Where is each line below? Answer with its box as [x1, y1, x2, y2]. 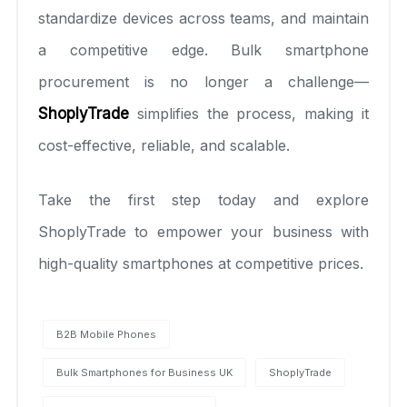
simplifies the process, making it [129, 104, 369, 123]
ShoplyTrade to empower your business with [38, 222, 369, 241]
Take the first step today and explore [38, 190, 369, 209]
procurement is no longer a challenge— [38, 72, 369, 91]
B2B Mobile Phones [56, 327, 156, 341]
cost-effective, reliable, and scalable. [38, 135, 290, 154]
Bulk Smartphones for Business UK [56, 365, 233, 379]
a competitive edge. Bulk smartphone [38, 40, 369, 59]
